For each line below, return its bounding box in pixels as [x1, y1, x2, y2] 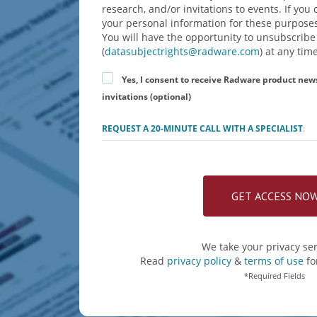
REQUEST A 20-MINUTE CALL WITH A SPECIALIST [102, 122, 304, 134]
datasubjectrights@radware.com [105, 44, 260, 58]
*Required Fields [244, 270, 305, 281]
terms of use [244, 253, 304, 267]
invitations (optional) [102, 90, 192, 103]
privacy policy [167, 253, 234, 267]
